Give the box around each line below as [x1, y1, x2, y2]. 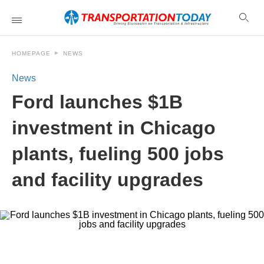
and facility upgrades [12, 169, 203, 190]
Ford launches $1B [12, 91, 183, 113]
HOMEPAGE [12, 50, 51, 57]
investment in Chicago [12, 117, 216, 138]
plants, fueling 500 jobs [12, 143, 224, 164]
